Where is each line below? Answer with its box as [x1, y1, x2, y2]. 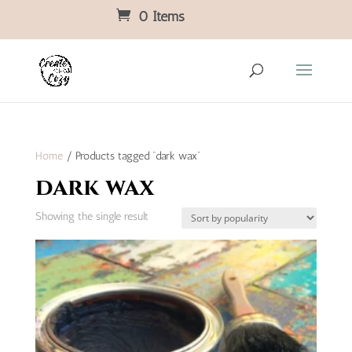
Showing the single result [35, 210, 148, 223]
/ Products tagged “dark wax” [62, 149, 200, 163]
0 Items [137, 8, 185, 25]
